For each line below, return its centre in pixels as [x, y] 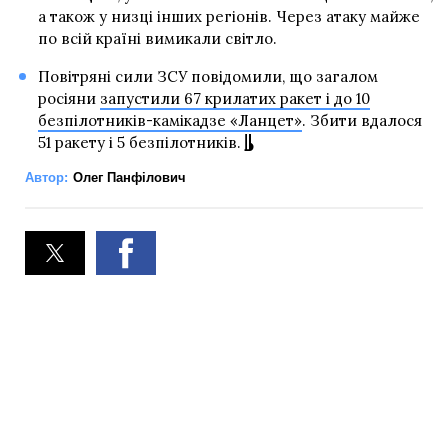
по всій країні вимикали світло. [157, 38]
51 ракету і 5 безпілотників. [139, 142]
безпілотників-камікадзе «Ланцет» [169, 120]
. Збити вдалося [361, 120]
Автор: [46, 177]
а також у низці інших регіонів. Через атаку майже [228, 16]
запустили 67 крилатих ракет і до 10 [234, 98]
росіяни [68, 98]
